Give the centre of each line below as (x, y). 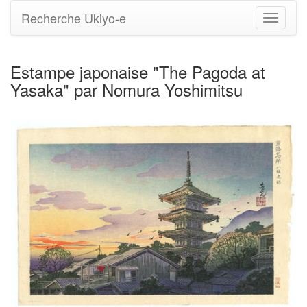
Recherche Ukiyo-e (74, 18)
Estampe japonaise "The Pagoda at (138, 72)
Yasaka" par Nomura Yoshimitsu (126, 89)
